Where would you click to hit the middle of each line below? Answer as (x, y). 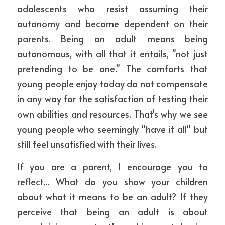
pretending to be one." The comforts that (113, 69)
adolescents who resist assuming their (113, 8)
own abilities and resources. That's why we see (113, 114)
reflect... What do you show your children (113, 182)
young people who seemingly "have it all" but (113, 129)
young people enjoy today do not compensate (113, 84)
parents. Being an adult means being (113, 38)
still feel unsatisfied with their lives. (87, 144)
